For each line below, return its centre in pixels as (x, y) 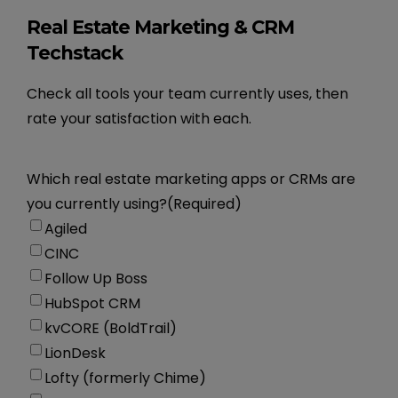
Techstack (75, 52)
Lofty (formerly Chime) (126, 378)
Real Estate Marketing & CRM (161, 27)
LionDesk (76, 353)
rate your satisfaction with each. (139, 118)
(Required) (205, 203)
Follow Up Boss (96, 278)
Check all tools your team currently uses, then (188, 93)
